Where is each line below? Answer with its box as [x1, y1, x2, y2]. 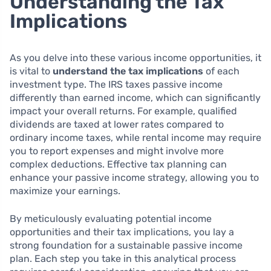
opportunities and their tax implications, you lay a [10, 226, 234, 238]
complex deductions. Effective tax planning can [10, 158, 227, 170]
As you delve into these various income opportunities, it [10, 51, 261, 64]
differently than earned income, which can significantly [10, 91, 261, 103]
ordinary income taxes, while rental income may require [10, 131, 261, 143]
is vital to [10, 65, 53, 77]
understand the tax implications [53, 65, 203, 77]
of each [203, 65, 240, 77]
